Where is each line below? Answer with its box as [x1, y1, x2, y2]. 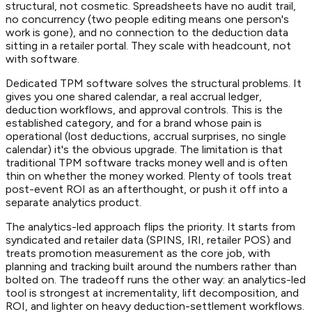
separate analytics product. [6, 196, 141, 210]
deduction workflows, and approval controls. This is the [6, 103, 283, 117]
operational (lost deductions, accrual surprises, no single [6, 130, 286, 143]
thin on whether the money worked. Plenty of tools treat [6, 169, 292, 183]
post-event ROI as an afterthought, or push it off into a [6, 182, 288, 196]
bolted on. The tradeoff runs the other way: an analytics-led [6, 273, 306, 287]
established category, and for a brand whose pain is [6, 116, 262, 130]
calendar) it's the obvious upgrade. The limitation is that [6, 143, 283, 157]
